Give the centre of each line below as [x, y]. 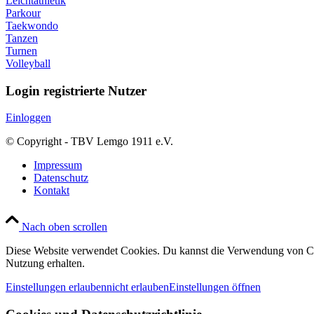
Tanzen [22, 38]
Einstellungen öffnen [215, 287]
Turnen [21, 50]
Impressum [58, 165]
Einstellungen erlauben [56, 287]
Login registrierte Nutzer [76, 90]
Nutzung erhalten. [45, 264]
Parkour [23, 13]
